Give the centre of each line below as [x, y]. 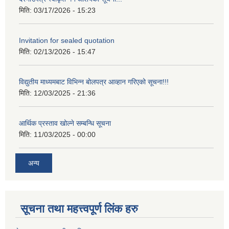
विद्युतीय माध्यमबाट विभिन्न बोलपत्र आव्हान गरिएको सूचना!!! [94, 82]
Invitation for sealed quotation [67, 40]
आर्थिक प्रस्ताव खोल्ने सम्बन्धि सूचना [65, 123]
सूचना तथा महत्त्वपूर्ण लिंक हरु [79, 209]
